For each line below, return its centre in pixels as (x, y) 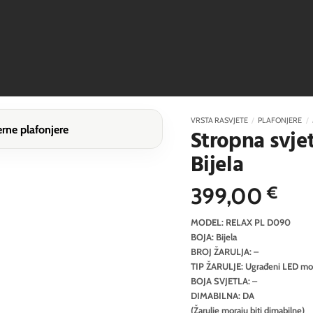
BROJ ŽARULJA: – (224, 251)
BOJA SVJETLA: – (224, 281)
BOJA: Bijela (213, 236)
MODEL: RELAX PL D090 (240, 222)
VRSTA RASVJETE (219, 120)
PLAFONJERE (280, 120)
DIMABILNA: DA (222, 295)
